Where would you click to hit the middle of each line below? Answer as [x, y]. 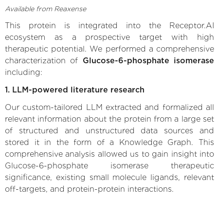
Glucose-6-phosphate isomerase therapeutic [109, 165]
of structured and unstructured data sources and [109, 130]
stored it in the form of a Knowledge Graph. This [109, 142]
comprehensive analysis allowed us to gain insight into [109, 154]
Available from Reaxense [45, 9]
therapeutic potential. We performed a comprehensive [109, 49]
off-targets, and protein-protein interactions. [89, 189]
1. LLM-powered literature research [75, 90]
